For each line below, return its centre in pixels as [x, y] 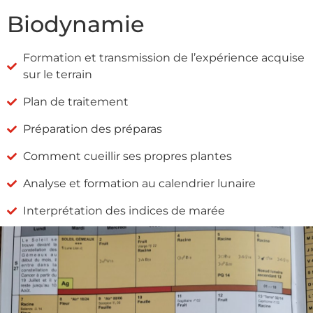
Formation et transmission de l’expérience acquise [163, 57]
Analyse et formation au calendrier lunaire [139, 183]
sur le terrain [57, 74]
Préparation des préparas [92, 129]
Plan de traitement [75, 101]
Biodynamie [76, 24]
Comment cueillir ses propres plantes [127, 156]
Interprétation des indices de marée [124, 210]
